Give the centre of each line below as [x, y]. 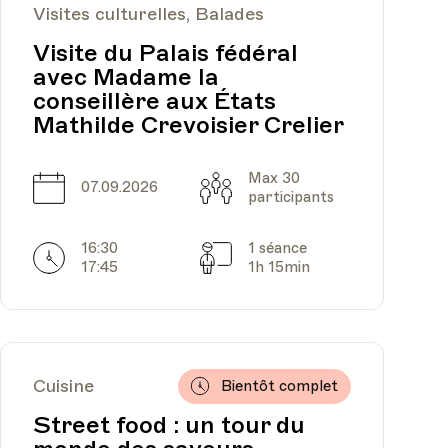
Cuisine [63, 385]
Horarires [100, 256]
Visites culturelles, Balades [148, 13]
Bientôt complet [279, 386]
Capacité [263, 186]
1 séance [277, 247]
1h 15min [279, 266]
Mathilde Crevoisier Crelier [188, 124]
